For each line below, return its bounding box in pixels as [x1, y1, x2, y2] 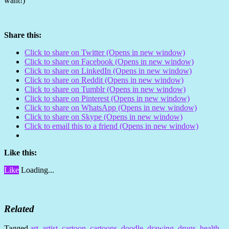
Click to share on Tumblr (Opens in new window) [25, 84, 186, 94]
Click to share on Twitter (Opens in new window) [25, 48, 185, 57]
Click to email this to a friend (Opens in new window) [25, 121, 198, 130]
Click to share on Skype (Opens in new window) [25, 112, 182, 121]
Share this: [4, 30, 41, 39]
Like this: [4, 148, 37, 157]
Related [4, 203, 34, 214]
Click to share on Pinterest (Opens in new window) [25, 94, 190, 103]
